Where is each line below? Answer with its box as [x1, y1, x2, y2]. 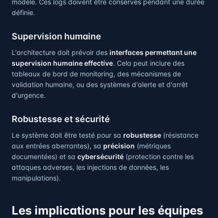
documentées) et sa [12, 152, 77, 161]
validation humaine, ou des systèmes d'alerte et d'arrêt [12, 80, 188, 89]
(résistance [161, 131, 199, 139]
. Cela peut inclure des [113, 59, 184, 67]
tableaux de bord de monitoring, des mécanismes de [12, 70, 181, 78]
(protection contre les [124, 152, 194, 161]
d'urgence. [12, 91, 46, 99]
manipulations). [12, 174, 61, 182]
